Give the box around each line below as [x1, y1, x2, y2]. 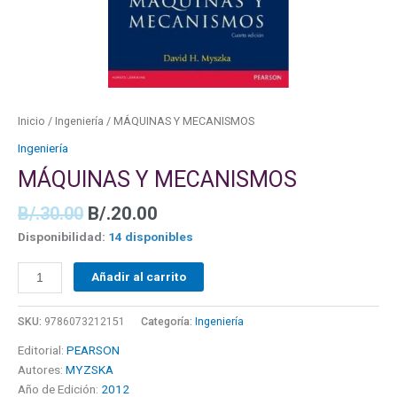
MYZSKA [66, 362, 113, 377]
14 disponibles [108, 230, 193, 245]
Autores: [18, 362, 66, 377]
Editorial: [18, 342, 66, 357]
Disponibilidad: [18, 230, 105, 245]
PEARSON [66, 342, 120, 357]
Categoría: [141, 315, 195, 328]
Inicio [18, 114, 45, 128]
